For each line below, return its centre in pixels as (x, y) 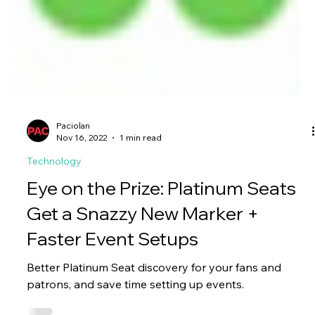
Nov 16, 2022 (82, 231)
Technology (54, 254)
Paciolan (73, 219)
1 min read (141, 231)
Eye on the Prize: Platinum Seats (161, 281)
